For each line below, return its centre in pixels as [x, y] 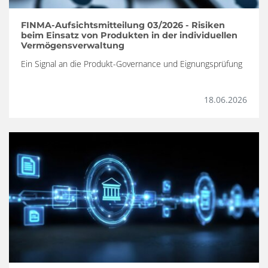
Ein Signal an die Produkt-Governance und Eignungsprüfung [132, 64]
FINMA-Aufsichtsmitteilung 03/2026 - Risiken [123, 25]
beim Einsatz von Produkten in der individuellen [129, 36]
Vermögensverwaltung [73, 46]
